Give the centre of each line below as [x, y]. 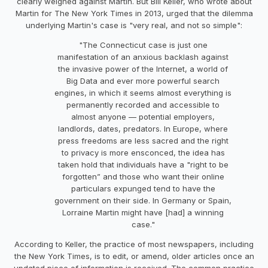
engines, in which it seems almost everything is [143, 92]
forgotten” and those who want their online [143, 176]
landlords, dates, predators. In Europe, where [143, 128]
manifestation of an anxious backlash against [143, 57]
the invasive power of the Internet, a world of [143, 68]
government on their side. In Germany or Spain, [143, 200]
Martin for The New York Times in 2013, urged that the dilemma [134, 13]
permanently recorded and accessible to [143, 104]
